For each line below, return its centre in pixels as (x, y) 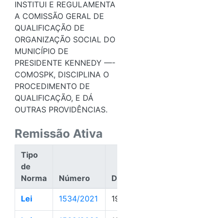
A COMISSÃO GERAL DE (59, 16)
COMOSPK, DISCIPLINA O (62, 74)
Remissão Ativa (59, 133)
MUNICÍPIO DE (42, 51)
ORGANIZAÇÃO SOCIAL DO (65, 39)
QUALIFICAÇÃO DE (50, 27)
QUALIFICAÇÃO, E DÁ (54, 98)
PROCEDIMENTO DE (52, 86)
